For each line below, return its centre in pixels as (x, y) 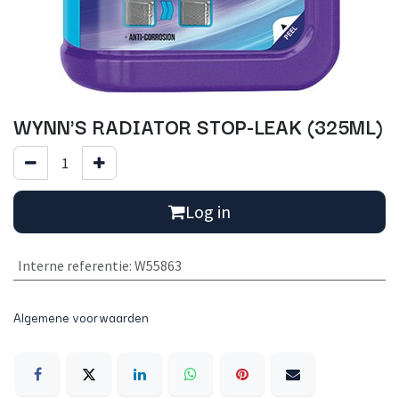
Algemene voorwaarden (81, 318)
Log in (208, 212)
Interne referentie (73, 266)
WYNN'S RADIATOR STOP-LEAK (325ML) (198, 126)
